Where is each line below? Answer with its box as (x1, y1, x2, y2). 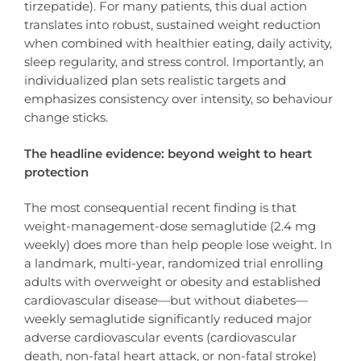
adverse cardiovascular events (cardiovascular (24, 329, 297, 345)
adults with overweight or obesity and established (24, 273, 321, 289)
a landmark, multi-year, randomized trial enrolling (24, 255, 323, 271)
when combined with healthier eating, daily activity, (24, 35, 332, 52)
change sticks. (24, 110, 108, 126)
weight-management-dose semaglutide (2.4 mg (24, 218, 316, 234)
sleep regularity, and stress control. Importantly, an (24, 54, 324, 70)
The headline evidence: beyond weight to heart (24, 145, 312, 161)
